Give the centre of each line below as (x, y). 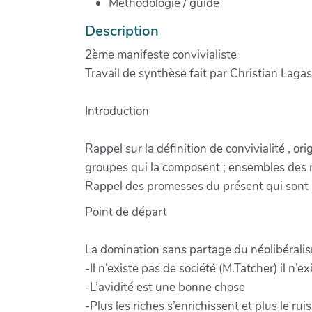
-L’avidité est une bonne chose (165, 287)
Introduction (117, 111)
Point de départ (127, 212)
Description (122, 30)
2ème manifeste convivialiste (161, 54)
